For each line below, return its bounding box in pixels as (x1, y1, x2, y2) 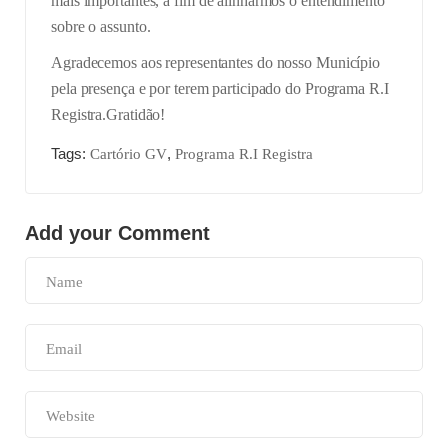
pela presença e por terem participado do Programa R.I (51, 80, 389, 97)
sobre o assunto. (51, 18, 151, 35)
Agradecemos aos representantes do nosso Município (51, 54, 381, 71)
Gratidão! (106, 106, 166, 123)
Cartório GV (90, 146, 167, 162)
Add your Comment (25, 222, 210, 244)
